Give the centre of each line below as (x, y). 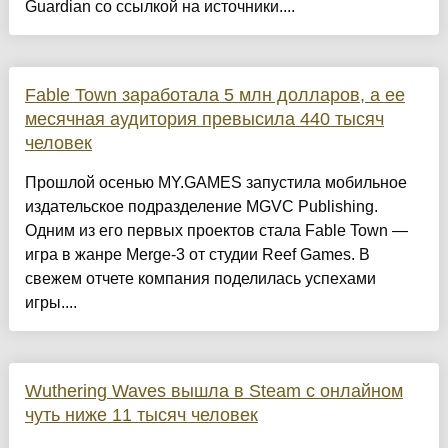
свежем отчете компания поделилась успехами (200, 279)
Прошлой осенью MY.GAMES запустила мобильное (215, 183)
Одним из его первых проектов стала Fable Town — (216, 231)
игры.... (50, 303)
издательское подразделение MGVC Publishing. (201, 207)
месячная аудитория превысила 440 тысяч (204, 119)
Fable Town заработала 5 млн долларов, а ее (214, 95)
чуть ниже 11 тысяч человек (141, 415)
